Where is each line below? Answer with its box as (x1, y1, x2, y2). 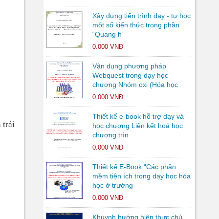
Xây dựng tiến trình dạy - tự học (92, 12, 191, 20)
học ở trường (92, 181, 133, 189)
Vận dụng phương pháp (92, 62, 166, 70)
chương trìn (92, 131, 129, 139)
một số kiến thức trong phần (92, 21, 179, 29)
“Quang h (92, 30, 122, 38)
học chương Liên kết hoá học (92, 122, 183, 130)
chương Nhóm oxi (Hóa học (92, 81, 178, 88)
